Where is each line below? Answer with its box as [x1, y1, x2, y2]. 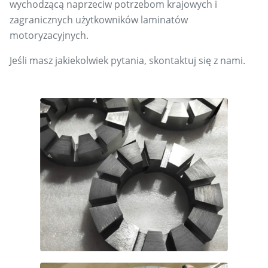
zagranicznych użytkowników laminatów [10, 13, 188, 26]
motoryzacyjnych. [10, 29, 89, 42]
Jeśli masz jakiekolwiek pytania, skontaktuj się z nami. [10, 54, 245, 67]
